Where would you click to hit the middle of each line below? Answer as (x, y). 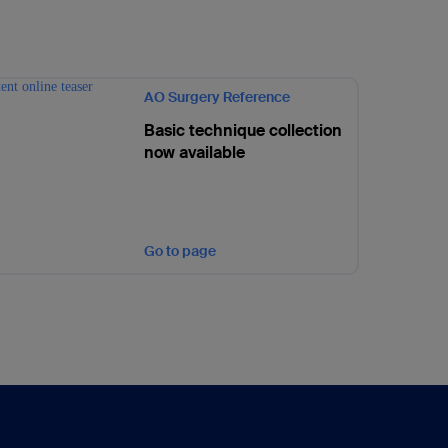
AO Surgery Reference (217, 97)
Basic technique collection (243, 130)
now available (194, 152)
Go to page (180, 251)
